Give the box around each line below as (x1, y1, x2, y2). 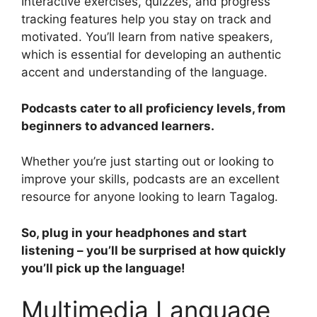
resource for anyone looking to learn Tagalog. (21, 190, 278, 204)
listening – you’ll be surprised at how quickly (21, 243, 286, 258)
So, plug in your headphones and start (21, 225, 247, 240)
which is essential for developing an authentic (21, 47, 281, 62)
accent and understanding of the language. (21, 65, 267, 80)
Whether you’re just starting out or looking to (21, 154, 274, 169)
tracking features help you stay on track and (21, 12, 272, 27)
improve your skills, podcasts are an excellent (21, 172, 279, 187)
